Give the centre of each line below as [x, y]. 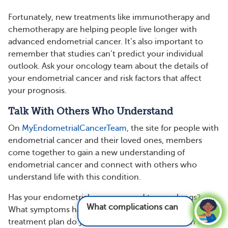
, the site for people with [173, 128]
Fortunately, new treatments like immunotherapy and [109, 17]
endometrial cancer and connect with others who [103, 165]
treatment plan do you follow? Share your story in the [109, 222]
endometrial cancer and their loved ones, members [105, 140]
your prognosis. [37, 90]
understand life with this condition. [75, 177]
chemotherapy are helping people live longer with [103, 29]
